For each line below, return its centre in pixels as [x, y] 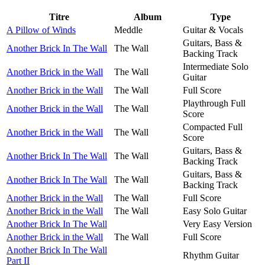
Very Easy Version [217, 224]
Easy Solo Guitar [215, 211]
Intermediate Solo [216, 66]
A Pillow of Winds [41, 30]
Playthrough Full [214, 103]
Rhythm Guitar [211, 255]
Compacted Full [213, 127]
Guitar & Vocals [213, 30]
